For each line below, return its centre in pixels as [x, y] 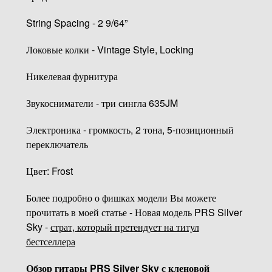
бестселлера [50, 241]
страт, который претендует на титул [124, 226]
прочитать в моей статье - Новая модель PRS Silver [134, 212]
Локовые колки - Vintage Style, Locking [110, 49]
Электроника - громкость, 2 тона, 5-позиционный [130, 129]
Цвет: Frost [49, 171]
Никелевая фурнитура [72, 76]
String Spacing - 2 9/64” [76, 22]
